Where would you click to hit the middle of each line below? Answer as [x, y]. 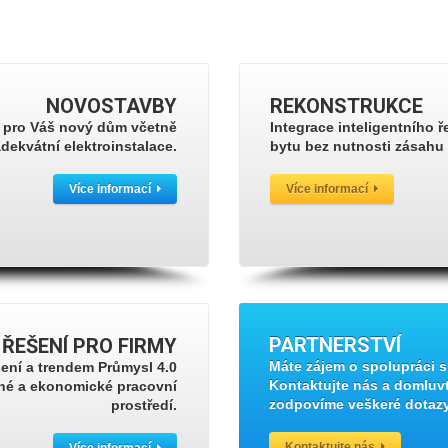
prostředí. [144, 405]
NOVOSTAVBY [112, 106]
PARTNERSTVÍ [334, 345]
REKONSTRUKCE [346, 106]
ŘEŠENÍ [35, 346]
